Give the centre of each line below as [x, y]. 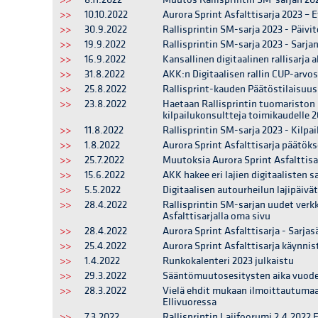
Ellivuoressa [190, 302]
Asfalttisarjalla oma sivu [216, 216]
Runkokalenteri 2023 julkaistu [228, 261]
